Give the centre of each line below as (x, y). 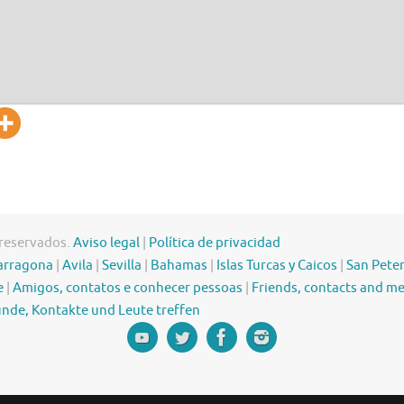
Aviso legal (106, 243)
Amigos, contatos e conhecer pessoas (128, 289)
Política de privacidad (215, 243)
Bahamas (179, 266)
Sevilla (122, 266)
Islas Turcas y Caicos (277, 266)
